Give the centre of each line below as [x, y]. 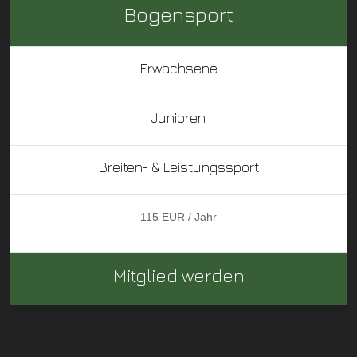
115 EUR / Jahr [178, 216]
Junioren [178, 117]
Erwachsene [178, 68]
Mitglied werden [178, 275]
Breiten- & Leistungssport [178, 167]
